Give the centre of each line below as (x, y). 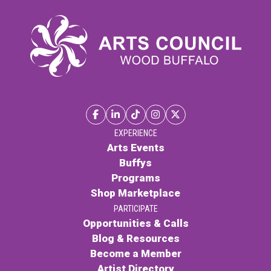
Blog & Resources (135, 238)
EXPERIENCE (135, 133)
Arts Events (135, 147)
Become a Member (135, 253)
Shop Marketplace (135, 193)
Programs (135, 178)
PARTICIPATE (135, 208)
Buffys (135, 162)
